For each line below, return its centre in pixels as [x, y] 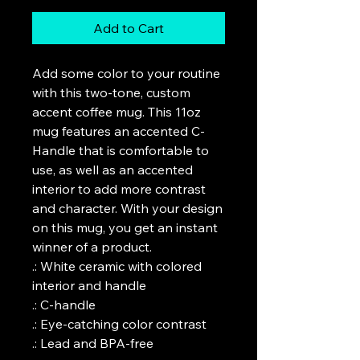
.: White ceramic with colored [117, 266]
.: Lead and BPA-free [93, 343]
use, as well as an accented [112, 170]
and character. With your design [127, 208]
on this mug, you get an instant [125, 227]
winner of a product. [94, 247]
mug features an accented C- [119, 131]
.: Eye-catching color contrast [121, 324]
